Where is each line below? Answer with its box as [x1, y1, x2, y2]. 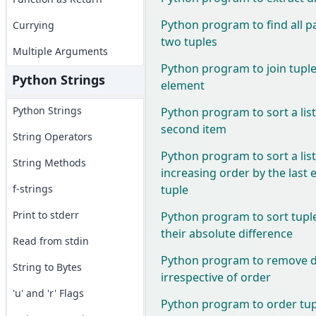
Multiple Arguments [12, 44, 108, 58]
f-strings [12, 182, 53, 195]
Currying [12, 18, 54, 32]
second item [160, 121, 226, 137]
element [160, 77, 205, 93]
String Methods [12, 156, 86, 169]
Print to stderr [12, 208, 79, 221]
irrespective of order [160, 269, 271, 285]
